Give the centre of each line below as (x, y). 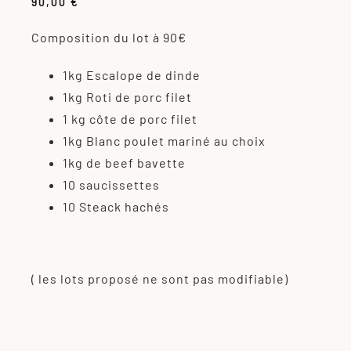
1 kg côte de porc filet (130, 119)
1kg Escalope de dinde (131, 75)
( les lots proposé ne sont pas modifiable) (159, 279)
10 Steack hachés (116, 207)
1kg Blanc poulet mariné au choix (164, 141)
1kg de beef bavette (124, 163)
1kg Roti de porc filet (127, 97)
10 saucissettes (111, 185)
